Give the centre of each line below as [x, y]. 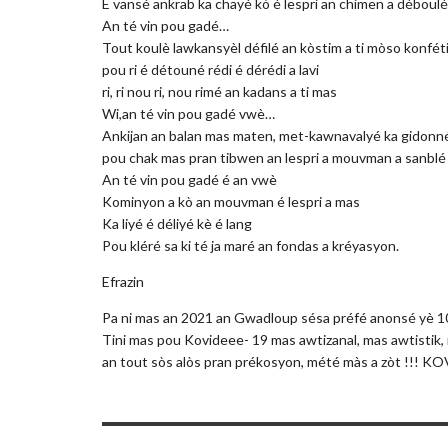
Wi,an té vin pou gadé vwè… [188, 113]
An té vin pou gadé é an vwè [189, 179]
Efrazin [123, 281]
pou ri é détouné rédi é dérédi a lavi [210, 69]
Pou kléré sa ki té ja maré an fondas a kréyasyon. [250, 245]
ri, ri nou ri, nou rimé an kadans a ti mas [219, 91]
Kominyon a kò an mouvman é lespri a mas [231, 201]
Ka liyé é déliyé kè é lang [177, 223]
